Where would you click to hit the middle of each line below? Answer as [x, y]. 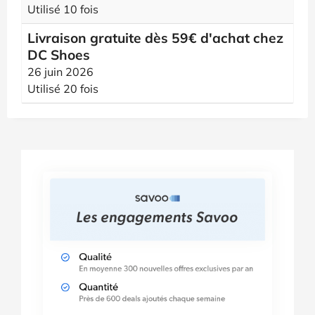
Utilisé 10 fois [63, 9]
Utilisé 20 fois [63, 89]
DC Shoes [59, 55]
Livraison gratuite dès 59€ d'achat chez [155, 38]
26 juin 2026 [60, 72]
